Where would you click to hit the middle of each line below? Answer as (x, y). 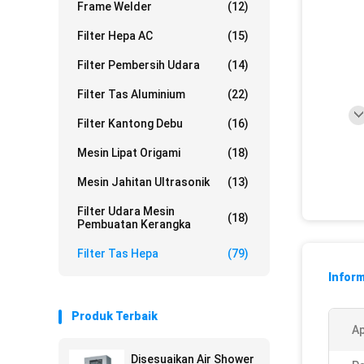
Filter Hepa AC (115, 36)
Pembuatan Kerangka (134, 224)
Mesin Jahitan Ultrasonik (143, 182)
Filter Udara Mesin (126, 211)
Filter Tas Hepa (118, 253)
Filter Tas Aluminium (131, 94)
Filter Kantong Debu (130, 123)
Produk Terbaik (115, 316)
